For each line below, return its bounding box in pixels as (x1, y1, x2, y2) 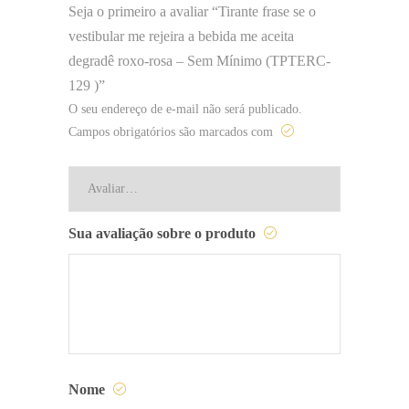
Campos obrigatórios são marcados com (68, 124, 277, 139)
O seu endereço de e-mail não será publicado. (68, 101, 302, 116)
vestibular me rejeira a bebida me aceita (68, 27, 294, 44)
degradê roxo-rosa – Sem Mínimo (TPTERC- (68, 52, 330, 68)
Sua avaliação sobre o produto (68, 225, 259, 241)
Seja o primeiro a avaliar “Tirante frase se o (68, 3, 316, 19)
